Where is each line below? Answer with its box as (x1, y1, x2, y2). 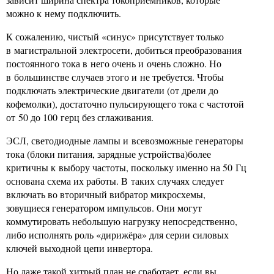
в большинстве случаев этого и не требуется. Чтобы (6, 70, 224, 83)
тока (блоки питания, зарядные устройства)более (6, 147, 211, 160)
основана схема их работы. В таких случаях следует (6, 174, 224, 187)
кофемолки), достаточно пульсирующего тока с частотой (6, 97, 244, 110)
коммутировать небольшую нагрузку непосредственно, (6, 215, 237, 228)
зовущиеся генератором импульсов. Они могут (6, 201, 202, 214)
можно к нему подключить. (6, 7, 121, 20)
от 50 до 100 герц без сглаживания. (6, 111, 154, 124)
